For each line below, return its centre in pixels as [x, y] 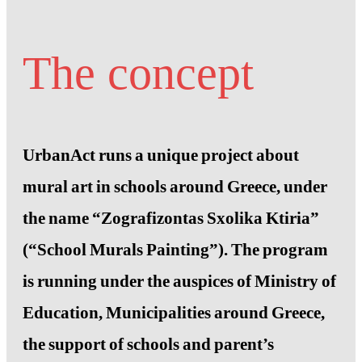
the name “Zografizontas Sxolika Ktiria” [171, 219]
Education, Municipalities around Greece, [174, 313]
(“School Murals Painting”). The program [175, 250]
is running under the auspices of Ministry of [179, 282]
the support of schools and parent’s [148, 345]
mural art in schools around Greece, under [175, 187]
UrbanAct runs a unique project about [161, 156]
